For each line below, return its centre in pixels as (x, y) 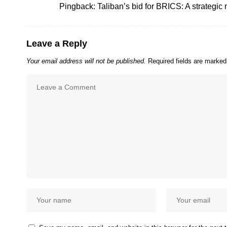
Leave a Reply (57, 44)
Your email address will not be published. (86, 61)
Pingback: (78, 7)
